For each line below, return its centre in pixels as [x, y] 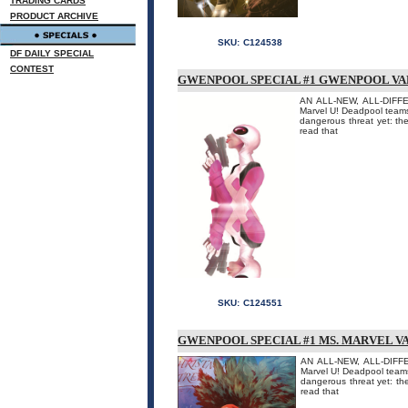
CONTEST [32, 69]
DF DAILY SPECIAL [52, 53]
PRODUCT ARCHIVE [54, 16]
